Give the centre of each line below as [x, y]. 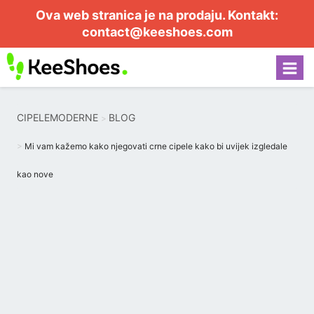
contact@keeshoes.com [157, 32]
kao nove [35, 174]
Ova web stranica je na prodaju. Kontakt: [157, 15]
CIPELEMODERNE [57, 117]
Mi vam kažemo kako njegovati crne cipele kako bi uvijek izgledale [156, 146]
